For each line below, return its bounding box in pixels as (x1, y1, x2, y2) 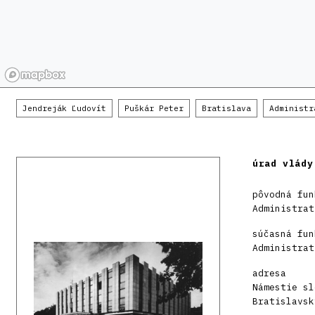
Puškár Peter (124, 103, 184, 114)
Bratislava (202, 103, 251, 114)
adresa (252, 267, 286, 280)
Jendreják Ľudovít (22, 103, 106, 114)
